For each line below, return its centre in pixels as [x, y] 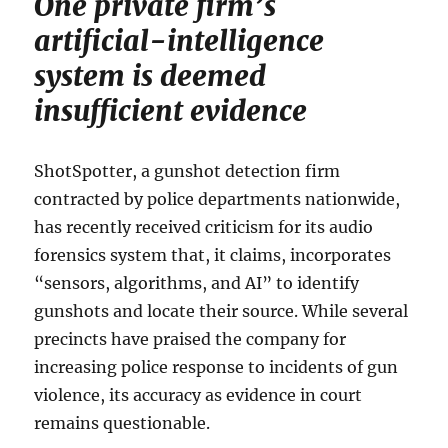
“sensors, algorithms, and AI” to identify [197, 282]
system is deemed [150, 75]
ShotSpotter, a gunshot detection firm [187, 170]
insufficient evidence [171, 110]
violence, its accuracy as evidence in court [198, 394]
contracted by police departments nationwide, [217, 198]
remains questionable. [122, 422]
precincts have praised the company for [190, 338]
